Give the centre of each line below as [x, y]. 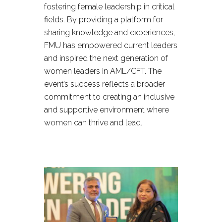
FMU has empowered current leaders [111, 45]
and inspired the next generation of [106, 58]
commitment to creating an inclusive [109, 97]
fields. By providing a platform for [104, 20]
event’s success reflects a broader [105, 84]
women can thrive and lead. [93, 123]
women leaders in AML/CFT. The [103, 71]
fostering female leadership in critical [109, 7]
